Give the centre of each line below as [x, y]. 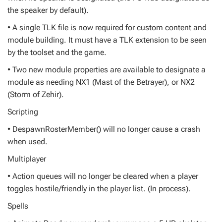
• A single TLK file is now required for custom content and [107, 28]
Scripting [23, 112]
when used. [28, 141]
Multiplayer [27, 159]
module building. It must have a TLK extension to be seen [107, 40]
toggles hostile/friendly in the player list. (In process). [99, 189]
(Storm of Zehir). [36, 94]
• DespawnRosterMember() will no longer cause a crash [104, 129]
